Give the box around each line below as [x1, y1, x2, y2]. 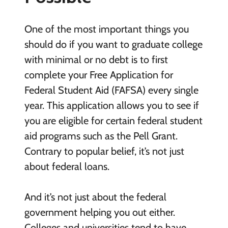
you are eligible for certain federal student [24, 115, 203, 127]
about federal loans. [24, 160, 109, 173]
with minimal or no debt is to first [24, 53, 168, 66]
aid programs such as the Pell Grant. [24, 130, 178, 142]
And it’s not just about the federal [24, 191, 166, 204]
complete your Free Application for [24, 69, 173, 81]
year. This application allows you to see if [24, 99, 199, 112]
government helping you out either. [24, 206, 175, 219]
